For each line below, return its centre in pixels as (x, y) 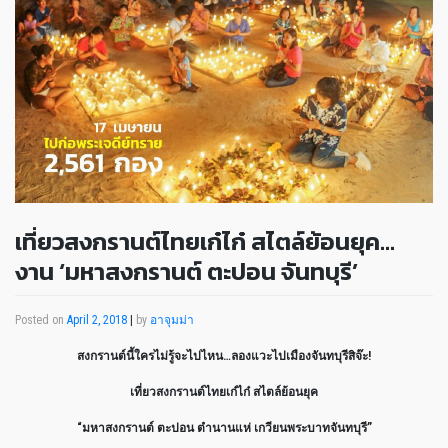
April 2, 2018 (97, 319)
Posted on (41, 319)
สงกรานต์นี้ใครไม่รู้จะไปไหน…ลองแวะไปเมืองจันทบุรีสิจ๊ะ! (224, 355)
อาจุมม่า (172, 319)
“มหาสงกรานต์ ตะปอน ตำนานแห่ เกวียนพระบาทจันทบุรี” (224, 427)
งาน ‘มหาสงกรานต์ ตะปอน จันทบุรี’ (186, 272)
